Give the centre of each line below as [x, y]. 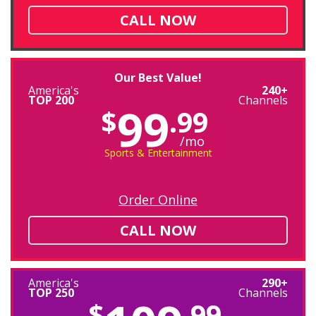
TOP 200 [51, 100]
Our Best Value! [158, 77]
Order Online [158, 200]
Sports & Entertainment [158, 153]
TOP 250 [51, 292]
